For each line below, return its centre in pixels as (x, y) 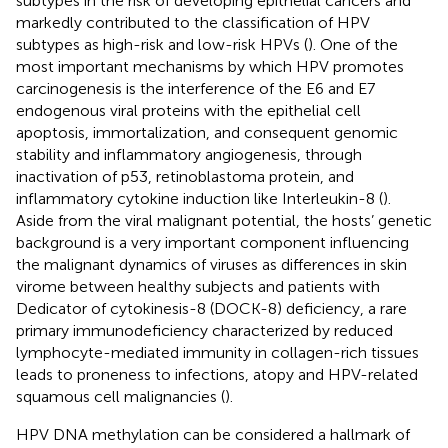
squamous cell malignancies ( (120, 396)
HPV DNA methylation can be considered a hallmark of (213, 434)
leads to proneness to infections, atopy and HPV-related (217, 374)
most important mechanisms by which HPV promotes (210, 66)
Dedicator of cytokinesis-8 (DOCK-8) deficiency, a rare (211, 308)
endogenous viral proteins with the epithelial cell (188, 110)
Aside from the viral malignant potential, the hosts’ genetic (224, 220)
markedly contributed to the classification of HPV (193, 22)
